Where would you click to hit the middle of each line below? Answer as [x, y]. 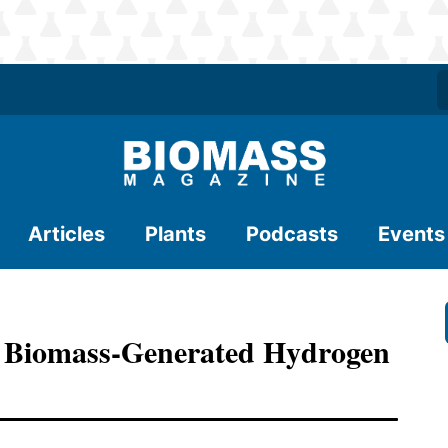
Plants [175, 234]
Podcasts [292, 234]
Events [411, 234]
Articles [66, 234]
